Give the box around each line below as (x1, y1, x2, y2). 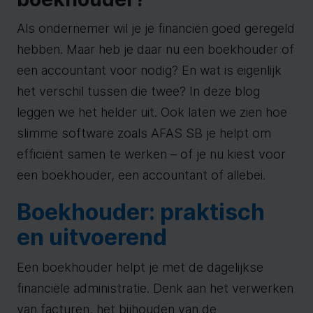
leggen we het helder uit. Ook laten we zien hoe (17, 105, 287, 119)
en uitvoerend (17, 224, 167, 251)
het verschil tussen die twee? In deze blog (17, 84, 260, 99)
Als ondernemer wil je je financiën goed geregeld (17, 21, 295, 36)
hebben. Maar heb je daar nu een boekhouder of (17, 42, 294, 57)
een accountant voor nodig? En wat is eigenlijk (17, 63, 282, 78)
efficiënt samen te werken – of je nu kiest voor (17, 147, 286, 161)
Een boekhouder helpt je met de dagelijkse (17, 260, 263, 275)
